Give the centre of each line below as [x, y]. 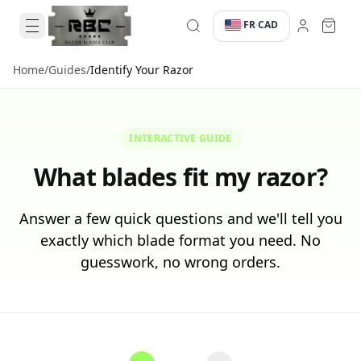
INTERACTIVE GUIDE [180, 138]
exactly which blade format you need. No [180, 240]
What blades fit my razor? [180, 177]
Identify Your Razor [142, 70]
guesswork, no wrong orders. [180, 262]
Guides [67, 70]
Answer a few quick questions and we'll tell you [180, 218]
